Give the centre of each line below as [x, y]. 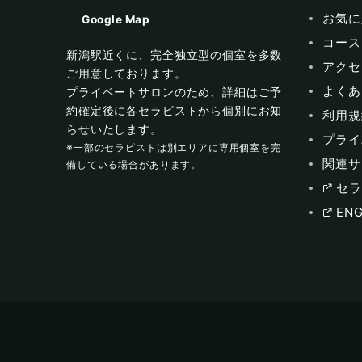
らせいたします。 [114, 130]
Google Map [116, 19]
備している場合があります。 [134, 165]
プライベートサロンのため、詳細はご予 [175, 93]
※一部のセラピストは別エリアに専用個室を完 [174, 148]
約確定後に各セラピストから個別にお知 [175, 111]
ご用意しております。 [126, 74]
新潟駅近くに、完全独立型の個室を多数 [175, 55]
